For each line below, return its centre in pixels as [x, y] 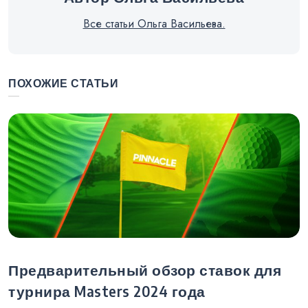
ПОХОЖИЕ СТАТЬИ [63, 83]
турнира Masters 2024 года [107, 291]
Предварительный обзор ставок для [145, 270]
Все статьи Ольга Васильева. [154, 23]
